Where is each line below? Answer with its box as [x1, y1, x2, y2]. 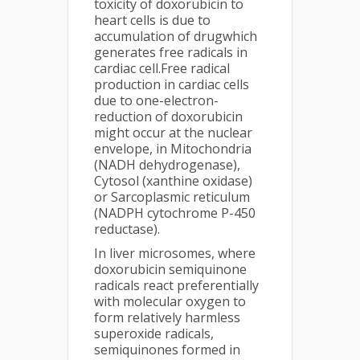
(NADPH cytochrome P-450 [94, 203, 256, 222]
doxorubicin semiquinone [94, 260, 247, 278]
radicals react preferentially [94, 276, 259, 294]
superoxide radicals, [94, 324, 214, 342]
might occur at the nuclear [94, 123, 252, 141]
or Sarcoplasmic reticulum [94, 187, 250, 206]
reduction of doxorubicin [94, 107, 243, 125]
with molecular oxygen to [94, 292, 246, 310]
